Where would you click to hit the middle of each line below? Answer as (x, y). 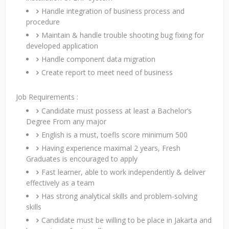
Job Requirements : (47, 97)
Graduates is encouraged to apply (82, 159)
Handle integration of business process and (113, 11)
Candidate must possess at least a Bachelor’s (117, 111)
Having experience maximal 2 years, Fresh (111, 148)
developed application (62, 46)
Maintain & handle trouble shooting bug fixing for (123, 35)
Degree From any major (66, 121)
